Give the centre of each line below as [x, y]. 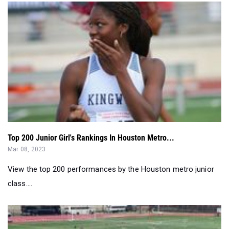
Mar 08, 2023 [27, 150]
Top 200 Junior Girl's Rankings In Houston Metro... [91, 138]
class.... [20, 184]
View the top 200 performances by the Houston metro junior [111, 169]
